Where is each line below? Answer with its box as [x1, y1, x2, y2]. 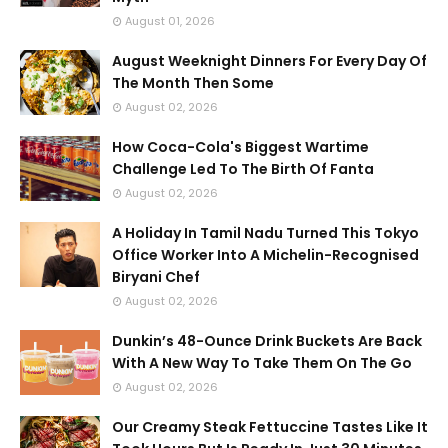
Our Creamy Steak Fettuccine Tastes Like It [112, 417, 428, 437]
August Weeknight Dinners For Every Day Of [112, 51, 427, 71]
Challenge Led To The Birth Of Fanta [112, 159, 374, 179]
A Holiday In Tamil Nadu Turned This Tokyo [112, 223, 419, 243]
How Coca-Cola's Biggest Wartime [112, 137, 369, 157]
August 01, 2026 [125, 13, 215, 29]
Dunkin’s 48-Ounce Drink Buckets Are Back [112, 331, 422, 351]
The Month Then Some [112, 73, 274, 93]
